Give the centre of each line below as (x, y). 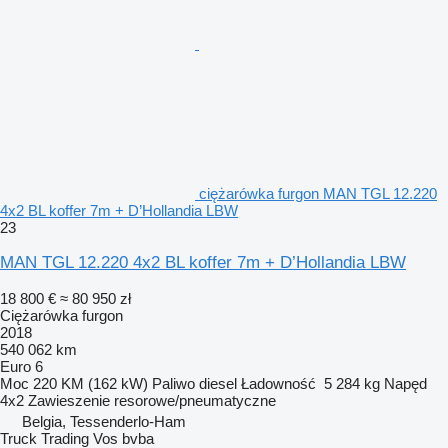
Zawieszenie (69, 401)
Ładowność (278, 384)
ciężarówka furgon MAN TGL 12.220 (318, 194)
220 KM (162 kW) (90, 384)
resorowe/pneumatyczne (195, 401)
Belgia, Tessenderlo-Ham (104, 422)
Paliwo (173, 384)
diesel (218, 384)
